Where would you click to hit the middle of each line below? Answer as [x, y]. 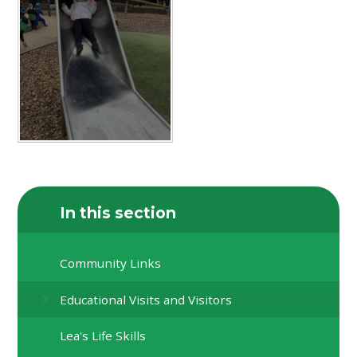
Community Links [111, 263]
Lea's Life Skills [103, 335]
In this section [118, 212]
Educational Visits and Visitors [146, 299]
